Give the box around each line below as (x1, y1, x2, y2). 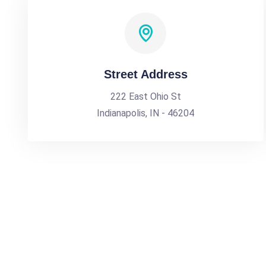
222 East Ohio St (110, 91, 181, 102)
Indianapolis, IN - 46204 (97, 107, 195, 119)
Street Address (103, 68, 188, 81)
